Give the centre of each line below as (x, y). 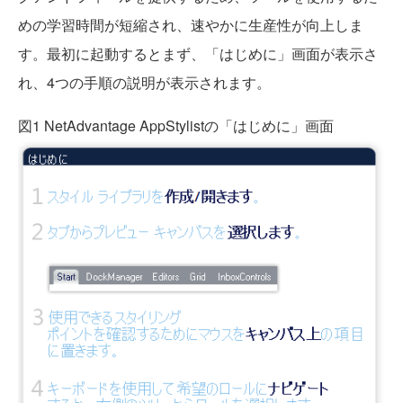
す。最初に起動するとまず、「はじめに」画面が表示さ (198, 54)
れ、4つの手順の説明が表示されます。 (144, 83)
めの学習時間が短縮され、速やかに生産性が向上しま (191, 25)
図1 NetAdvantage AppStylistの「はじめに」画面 (176, 126)
